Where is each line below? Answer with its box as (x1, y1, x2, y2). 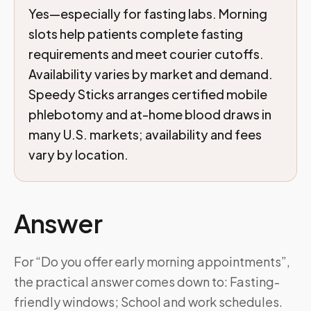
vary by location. (28, 146, 128, 162)
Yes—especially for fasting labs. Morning (28, 6, 267, 22)
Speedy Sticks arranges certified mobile (28, 86, 267, 102)
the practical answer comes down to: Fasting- (14, 274, 280, 289)
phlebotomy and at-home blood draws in (28, 106, 271, 122)
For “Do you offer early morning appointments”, (14, 253, 290, 269)
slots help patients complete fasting (28, 26, 243, 42)
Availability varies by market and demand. (28, 66, 273, 82)
